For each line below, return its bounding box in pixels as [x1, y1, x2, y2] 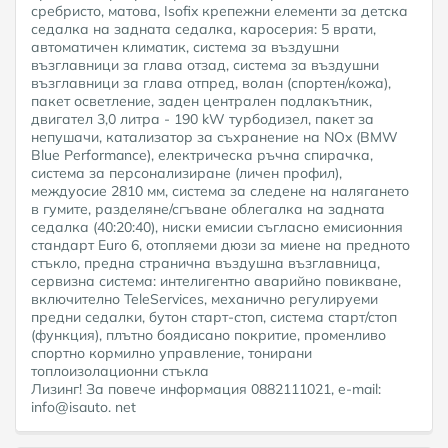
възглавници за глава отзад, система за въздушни [31, 55, 379, 74]
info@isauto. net [31, 397, 136, 416]
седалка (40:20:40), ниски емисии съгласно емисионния [31, 217, 403, 236]
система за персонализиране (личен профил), [31, 163, 342, 182]
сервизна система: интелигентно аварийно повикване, [31, 271, 401, 290]
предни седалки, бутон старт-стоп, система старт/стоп [31, 307, 397, 326]
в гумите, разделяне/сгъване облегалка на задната [31, 199, 385, 218]
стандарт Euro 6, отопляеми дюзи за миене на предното [31, 235, 410, 254]
